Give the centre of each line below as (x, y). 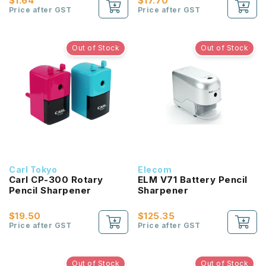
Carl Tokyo (33, 170)
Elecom (155, 170)
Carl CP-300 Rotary (56, 180)
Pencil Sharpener (50, 190)
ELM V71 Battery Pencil (193, 180)
